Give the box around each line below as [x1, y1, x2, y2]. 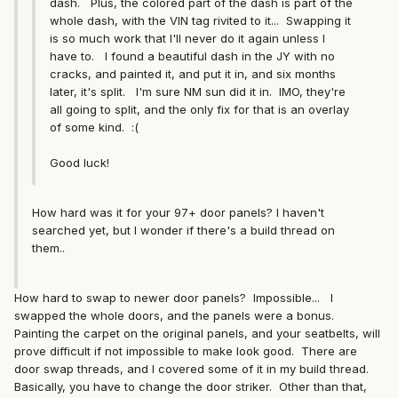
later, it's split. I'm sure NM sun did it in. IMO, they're [50, 84, 346, 99]
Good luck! [50, 155, 109, 171]
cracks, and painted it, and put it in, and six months [50, 67, 336, 82]
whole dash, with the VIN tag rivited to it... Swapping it [50, 13, 351, 28]
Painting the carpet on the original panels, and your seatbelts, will [14, 326, 380, 341]
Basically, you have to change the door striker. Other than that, [14, 379, 367, 394]
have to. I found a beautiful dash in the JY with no [50, 49, 335, 64]
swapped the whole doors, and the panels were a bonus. [14, 308, 338, 323]
